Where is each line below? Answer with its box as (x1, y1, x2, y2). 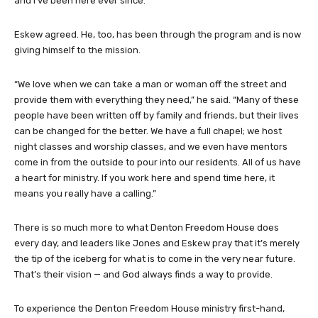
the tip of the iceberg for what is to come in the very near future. (14, 253, 295, 264)
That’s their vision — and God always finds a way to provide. (14, 268, 273, 280)
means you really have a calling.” (14, 187, 156, 199)
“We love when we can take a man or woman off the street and (14, 78, 287, 89)
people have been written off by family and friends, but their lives (14, 109, 299, 121)
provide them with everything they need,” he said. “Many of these (14, 94, 299, 105)
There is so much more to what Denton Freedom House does (14, 221, 279, 233)
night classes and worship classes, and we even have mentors (14, 141, 287, 152)
